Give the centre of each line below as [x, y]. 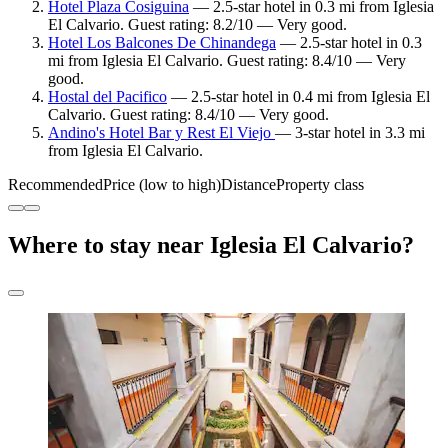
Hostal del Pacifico [107, 96]
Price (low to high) [162, 184]
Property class [320, 184]
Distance [248, 184]
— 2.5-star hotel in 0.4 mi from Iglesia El [298, 96]
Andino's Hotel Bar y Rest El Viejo [161, 132]
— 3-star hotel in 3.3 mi [350, 132]
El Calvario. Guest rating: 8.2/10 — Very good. [197, 24]
